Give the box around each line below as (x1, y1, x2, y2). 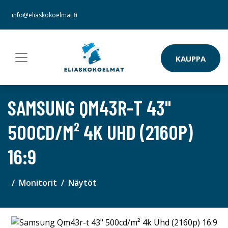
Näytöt (68, 177, 97, 188)
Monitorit (19, 177, 57, 188)
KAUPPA (176, 53, 206, 64)
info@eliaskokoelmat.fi (12, 11, 77, 19)
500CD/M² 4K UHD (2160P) (8, 120, 193, 144)
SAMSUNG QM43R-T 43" (8, 95, 171, 120)
